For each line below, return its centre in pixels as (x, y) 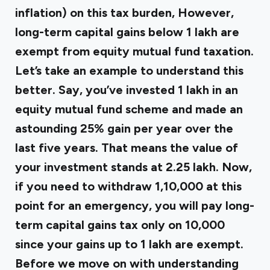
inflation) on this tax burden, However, (124, 13)
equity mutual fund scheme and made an (129, 109)
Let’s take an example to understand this (129, 71)
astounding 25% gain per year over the (124, 128)
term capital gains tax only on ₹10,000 (120, 225)
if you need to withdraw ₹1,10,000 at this (128, 186)
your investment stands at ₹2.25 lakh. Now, (133, 167)
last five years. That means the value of (127, 148)
